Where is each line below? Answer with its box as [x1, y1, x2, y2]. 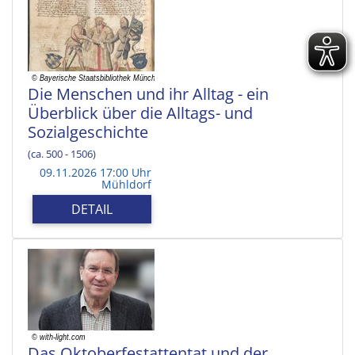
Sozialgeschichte [28, 120, 148, 143]
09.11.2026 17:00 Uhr [40, 164, 151, 180]
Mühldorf [101, 176, 151, 192]
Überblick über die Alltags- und [28, 101, 253, 124]
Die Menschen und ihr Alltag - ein [28, 82, 269, 105]
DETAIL [71, 200, 113, 218]
